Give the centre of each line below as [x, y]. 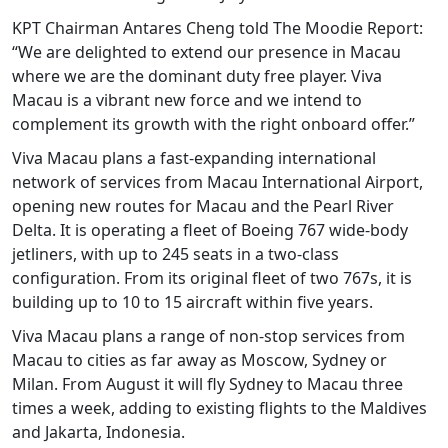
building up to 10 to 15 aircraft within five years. [192, 301]
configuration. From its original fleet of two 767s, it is [212, 277]
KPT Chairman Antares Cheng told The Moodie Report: [217, 27]
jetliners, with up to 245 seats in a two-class [175, 253]
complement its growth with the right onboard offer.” [213, 123]
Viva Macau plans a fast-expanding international [194, 157]
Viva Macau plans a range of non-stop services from [208, 335]
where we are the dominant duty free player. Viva [197, 75]
